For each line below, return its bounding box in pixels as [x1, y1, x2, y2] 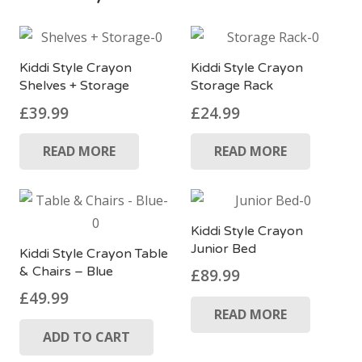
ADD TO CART [42, 327, 130, 346]
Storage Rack [191, 78, 273, 95]
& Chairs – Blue [19, 263, 113, 280]
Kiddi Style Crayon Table [19, 245, 168, 262]
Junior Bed [191, 240, 256, 257]
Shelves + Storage [19, 78, 129, 95]
